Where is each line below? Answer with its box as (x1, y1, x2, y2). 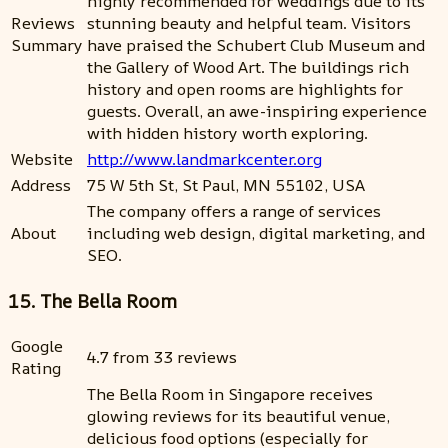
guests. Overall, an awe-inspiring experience (87, 99, 427, 122)
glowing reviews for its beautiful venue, (87, 405, 390, 428)
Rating (11, 357, 61, 380)
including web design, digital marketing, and (87, 221, 425, 244)
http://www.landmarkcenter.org (87, 147, 322, 170)
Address (11, 173, 71, 196)
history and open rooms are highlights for (87, 77, 403, 100)
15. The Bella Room (8, 287, 177, 314)
